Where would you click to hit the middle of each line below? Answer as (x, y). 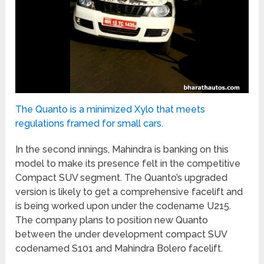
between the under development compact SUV (121, 234)
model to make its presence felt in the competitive (128, 163)
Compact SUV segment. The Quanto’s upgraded (122, 177)
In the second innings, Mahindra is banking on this (122, 149)
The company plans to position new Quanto (112, 220)
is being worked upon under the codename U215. (123, 206)
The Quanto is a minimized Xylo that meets (110, 109)
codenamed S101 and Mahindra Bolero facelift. (119, 248)
